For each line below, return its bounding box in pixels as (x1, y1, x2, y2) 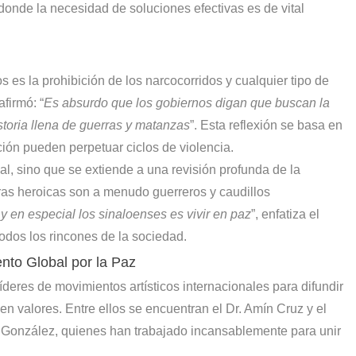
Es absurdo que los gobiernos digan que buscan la (44, 95, 330, 110)
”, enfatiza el (251, 207, 319, 221)
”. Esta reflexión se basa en (190, 118, 342, 132)
